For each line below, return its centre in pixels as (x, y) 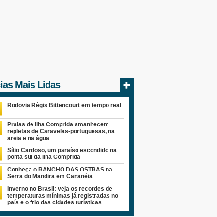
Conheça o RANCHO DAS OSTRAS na (60, 169)
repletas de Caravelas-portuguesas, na (61, 131)
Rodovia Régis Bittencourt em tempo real (64, 105)
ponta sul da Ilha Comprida (44, 157)
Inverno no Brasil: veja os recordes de (60, 189)
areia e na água (28, 138)
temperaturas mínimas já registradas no (62, 195)
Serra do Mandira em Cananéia (50, 176)
